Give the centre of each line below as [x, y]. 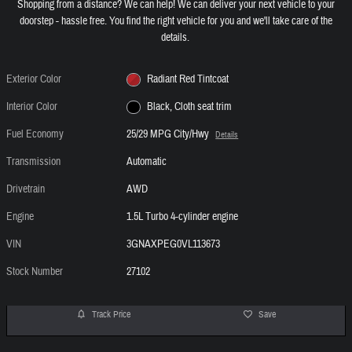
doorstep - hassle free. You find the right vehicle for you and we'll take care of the [176, 22]
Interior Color [32, 107]
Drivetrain [26, 190]
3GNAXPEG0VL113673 [174, 245]
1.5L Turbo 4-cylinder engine [183, 217]
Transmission [33, 162]
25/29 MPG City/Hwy [168, 135]
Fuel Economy [35, 135]
